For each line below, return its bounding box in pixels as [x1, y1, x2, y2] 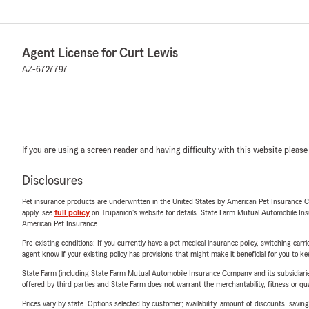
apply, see [22, 208, 54, 217]
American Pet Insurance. [22, 219, 99, 228]
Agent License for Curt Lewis [22, 46, 178, 60]
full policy [54, 208, 90, 217]
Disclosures [22, 174, 83, 188]
